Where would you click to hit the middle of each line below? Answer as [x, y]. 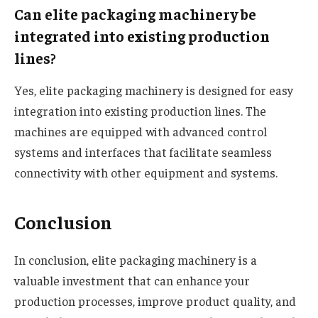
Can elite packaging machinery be [135, 13]
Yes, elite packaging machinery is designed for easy [154, 90]
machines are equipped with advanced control [141, 131]
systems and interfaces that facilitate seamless [143, 152]
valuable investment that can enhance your [132, 280]
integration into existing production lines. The [140, 110]
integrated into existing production [142, 35]
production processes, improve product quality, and [155, 301]
